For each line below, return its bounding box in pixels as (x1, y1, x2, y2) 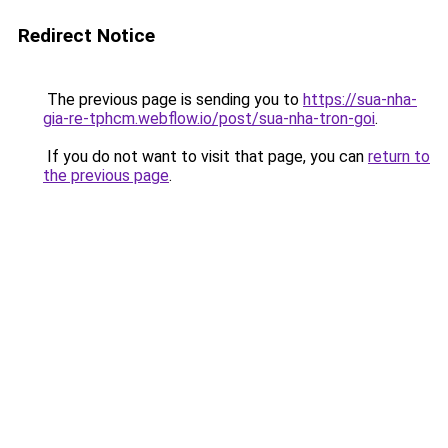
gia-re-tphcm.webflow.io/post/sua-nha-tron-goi (43, 109, 375, 128)
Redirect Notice (18, 24, 155, 47)
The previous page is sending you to (43, 90, 303, 109)
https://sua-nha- (303, 90, 417, 109)
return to (368, 147, 430, 166)
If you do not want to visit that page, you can (43, 147, 368, 166)
